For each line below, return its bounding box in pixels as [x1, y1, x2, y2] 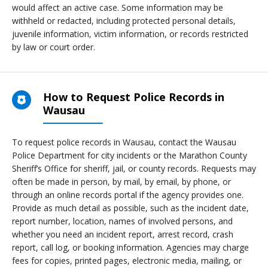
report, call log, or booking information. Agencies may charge [12, 242, 249, 253]
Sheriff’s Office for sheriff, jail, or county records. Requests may [12, 163, 256, 174]
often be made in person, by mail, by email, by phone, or [12, 176, 231, 187]
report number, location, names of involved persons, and [12, 215, 233, 227]
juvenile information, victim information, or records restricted [12, 28, 248, 39]
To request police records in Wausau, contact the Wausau [12, 136, 236, 148]
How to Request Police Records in [43, 90, 224, 104]
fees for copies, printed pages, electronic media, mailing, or [12, 255, 242, 266]
